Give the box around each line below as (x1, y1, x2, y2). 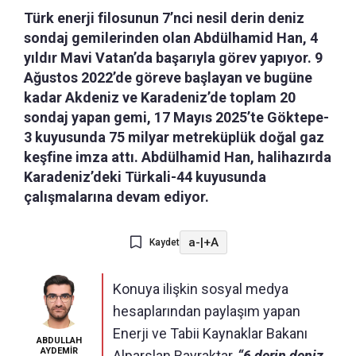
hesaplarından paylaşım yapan (113, 303, 300, 320)
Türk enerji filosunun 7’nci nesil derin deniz (24, 10, 304, 27)
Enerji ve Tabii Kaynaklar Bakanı (113, 325, 308, 342)
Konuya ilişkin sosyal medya (113, 281, 288, 298)
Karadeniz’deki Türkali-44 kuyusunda (24, 168, 266, 186)
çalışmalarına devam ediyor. (24, 188, 209, 206)
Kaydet (149, 237, 180, 249)
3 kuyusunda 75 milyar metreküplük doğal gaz (24, 129, 324, 146)
